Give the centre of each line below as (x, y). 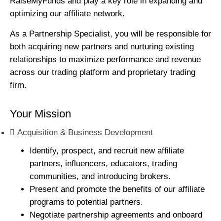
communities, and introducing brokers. (100, 177)
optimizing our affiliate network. (67, 14)
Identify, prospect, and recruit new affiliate (107, 151)
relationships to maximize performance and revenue (105, 59)
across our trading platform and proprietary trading (103, 72)
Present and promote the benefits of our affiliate (117, 189)
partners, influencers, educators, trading (103, 164)
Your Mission (40, 114)
